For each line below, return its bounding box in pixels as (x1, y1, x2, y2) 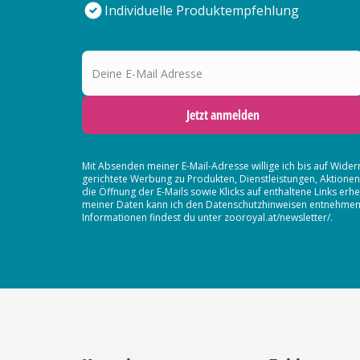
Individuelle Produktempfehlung (104, 2, 299, 19)
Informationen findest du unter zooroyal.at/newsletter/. (82, 211, 333, 224)
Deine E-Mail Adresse (81, 44, 209, 62)
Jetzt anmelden (186, 106, 260, 124)
